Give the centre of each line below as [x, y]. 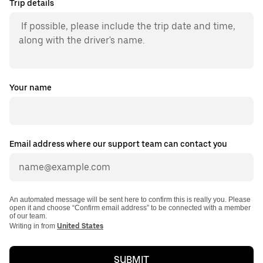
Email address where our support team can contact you [118, 144]
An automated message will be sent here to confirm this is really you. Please [130, 200]
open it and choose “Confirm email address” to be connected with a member [130, 208]
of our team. [28, 216]
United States [80, 226]
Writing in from [33, 226]
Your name [31, 88]
